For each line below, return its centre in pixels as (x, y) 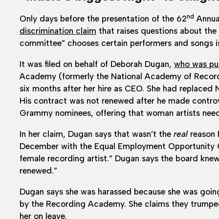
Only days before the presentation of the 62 (103, 18)
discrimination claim (58, 31)
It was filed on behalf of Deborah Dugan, (97, 64)
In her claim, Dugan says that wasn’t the (97, 134)
